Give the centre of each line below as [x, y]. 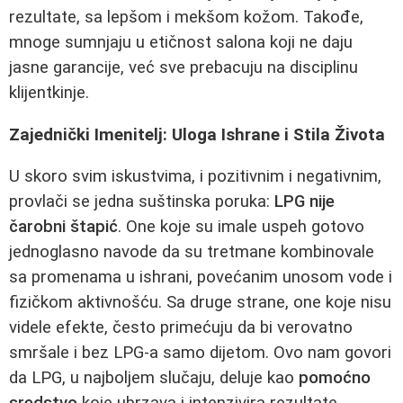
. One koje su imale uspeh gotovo [241, 227]
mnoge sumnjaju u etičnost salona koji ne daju [181, 42]
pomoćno [335, 378]
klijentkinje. [49, 92]
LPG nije [304, 202]
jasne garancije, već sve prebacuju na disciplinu [184, 67]
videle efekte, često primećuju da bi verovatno [181, 328]
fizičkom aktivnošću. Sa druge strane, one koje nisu [200, 303]
